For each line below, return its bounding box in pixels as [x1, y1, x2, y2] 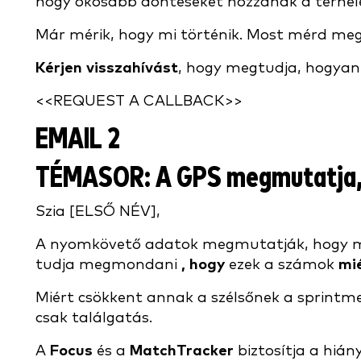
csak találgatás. [35, 310, 152, 326]
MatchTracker [130, 343, 234, 359]
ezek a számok [225, 257, 338, 272]
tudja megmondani [35, 257, 181, 272]
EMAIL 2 [35, 125, 120, 155]
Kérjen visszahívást [35, 60, 178, 76]
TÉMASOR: [35, 164, 151, 193]
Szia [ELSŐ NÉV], [35, 204, 160, 219]
